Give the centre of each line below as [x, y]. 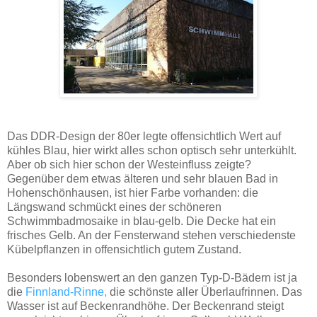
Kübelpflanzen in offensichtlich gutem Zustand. [124, 250]
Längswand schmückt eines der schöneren [114, 207]
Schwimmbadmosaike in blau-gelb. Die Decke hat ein [142, 221]
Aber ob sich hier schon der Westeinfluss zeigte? [129, 165]
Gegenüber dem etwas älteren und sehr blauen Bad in [143, 179]
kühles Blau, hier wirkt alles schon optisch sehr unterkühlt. [152, 151]
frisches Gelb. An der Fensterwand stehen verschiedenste [151, 236]
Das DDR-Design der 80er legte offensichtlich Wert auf [144, 137]
